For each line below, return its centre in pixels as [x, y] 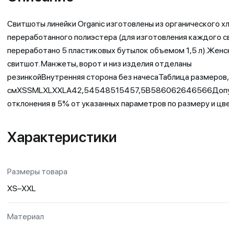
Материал [26, 216]
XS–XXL [21, 188]
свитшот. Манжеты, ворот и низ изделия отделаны [99, 63]
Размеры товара [37, 171]
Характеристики [62, 137]
